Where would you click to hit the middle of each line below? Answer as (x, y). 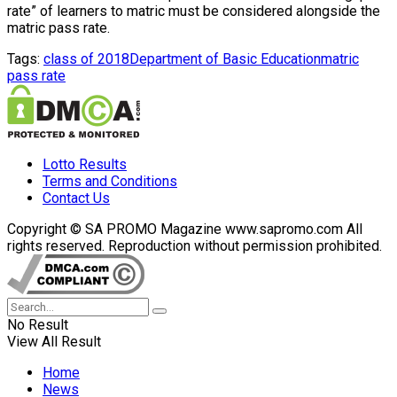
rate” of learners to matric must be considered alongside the (194, 11)
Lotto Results (85, 164)
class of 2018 (86, 58)
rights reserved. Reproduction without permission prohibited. (195, 245)
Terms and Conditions (110, 181)
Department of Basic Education (225, 58)
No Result (38, 324)
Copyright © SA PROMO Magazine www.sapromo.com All (185, 229)
